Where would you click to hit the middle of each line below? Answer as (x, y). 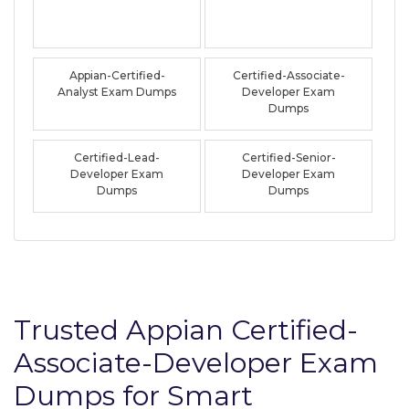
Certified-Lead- (117, 157)
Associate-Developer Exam (196, 362)
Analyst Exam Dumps (117, 91)
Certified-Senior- (288, 157)
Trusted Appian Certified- (186, 330)
